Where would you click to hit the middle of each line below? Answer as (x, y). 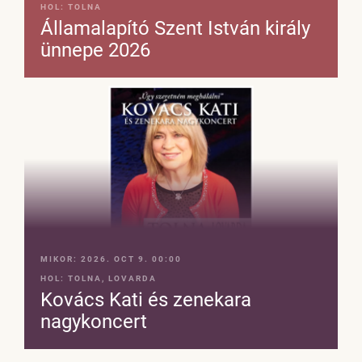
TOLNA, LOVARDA (112, 279)
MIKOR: (61, 259)
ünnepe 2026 (95, 51)
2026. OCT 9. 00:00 (131, 259)
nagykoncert (94, 322)
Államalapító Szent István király (175, 29)
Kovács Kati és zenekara (146, 300)
